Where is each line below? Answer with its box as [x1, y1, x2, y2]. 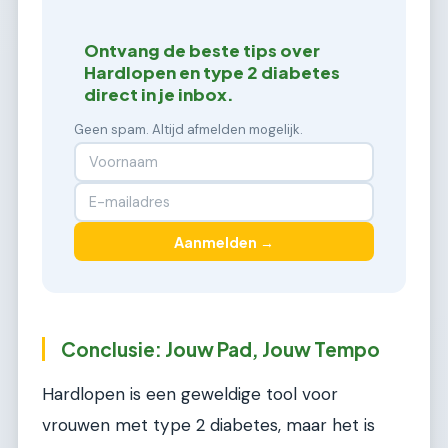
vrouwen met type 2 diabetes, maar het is [42, 413, 375, 436]
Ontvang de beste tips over [84, 39, 321, 61]
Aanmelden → [174, 232, 274, 251]
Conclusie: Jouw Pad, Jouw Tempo [61, 336, 380, 361]
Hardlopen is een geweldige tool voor [42, 382, 338, 405]
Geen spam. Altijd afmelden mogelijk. [74, 120, 303, 138]
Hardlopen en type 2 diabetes [84, 61, 341, 83]
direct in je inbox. [84, 83, 235, 105]
